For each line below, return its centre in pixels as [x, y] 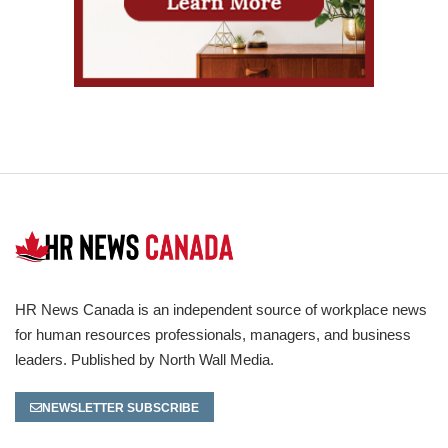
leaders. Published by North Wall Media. [146, 360]
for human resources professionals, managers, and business [213, 335]
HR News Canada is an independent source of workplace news [221, 310]
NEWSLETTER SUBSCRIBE [120, 408]
